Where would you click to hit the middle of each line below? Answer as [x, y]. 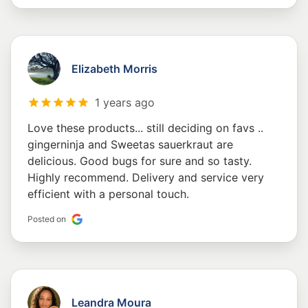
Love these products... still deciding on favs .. [145, 128]
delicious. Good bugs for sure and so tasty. [140, 161]
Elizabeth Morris [114, 69]
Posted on [47, 219]
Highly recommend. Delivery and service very [146, 178]
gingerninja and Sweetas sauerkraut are [130, 145]
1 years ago [125, 103]
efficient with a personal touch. [108, 194]
